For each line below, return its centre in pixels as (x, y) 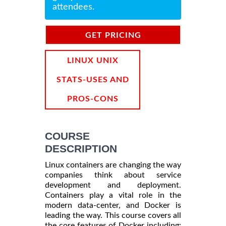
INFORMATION (113, 54)
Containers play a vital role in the (113, 195)
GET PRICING (113, 35)
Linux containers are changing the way (113, 165)
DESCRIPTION (81, 148)
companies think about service (113, 175)
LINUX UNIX (93, 60)
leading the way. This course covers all (113, 215)
